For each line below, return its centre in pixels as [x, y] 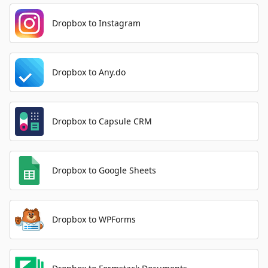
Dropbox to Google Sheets [104, 170]
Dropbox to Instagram [96, 23]
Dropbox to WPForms [94, 219]
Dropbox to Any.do [89, 72]
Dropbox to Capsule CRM [102, 121]
